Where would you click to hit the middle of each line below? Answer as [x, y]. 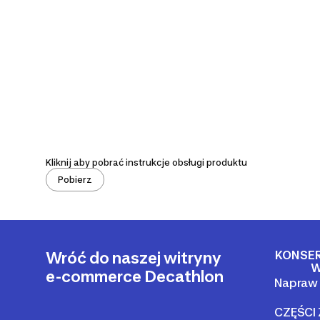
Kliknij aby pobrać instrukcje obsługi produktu [146, 162]
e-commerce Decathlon [135, 276]
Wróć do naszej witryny [134, 257]
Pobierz [75, 179]
